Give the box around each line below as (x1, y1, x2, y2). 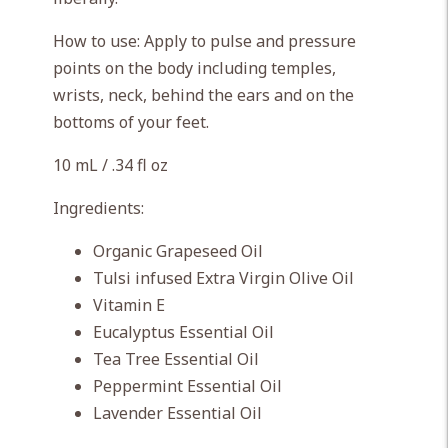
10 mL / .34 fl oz (52, 154, 168, 176)
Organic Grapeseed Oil (92, 240, 263, 262)
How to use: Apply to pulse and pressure (52, 30, 356, 52)
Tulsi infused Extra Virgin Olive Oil (92, 267, 354, 289)
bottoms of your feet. (52, 111, 209, 133)
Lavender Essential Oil (92, 402, 262, 424)
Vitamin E (92, 294, 165, 316)
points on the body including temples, (52, 57, 336, 79)
